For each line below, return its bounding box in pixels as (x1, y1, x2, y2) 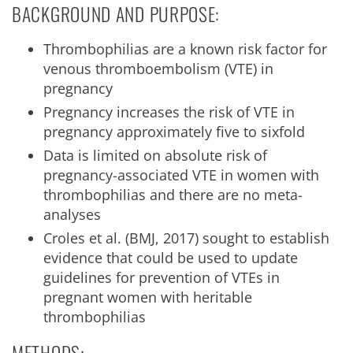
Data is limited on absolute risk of (43, 146, 267, 165)
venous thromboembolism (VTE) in (43, 59, 273, 78)
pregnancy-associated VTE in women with (43, 165, 319, 184)
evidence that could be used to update (43, 248, 298, 267)
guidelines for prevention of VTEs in (43, 268, 280, 287)
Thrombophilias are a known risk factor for (43, 39, 327, 58)
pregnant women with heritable (43, 288, 252, 307)
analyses (43, 205, 101, 224)
